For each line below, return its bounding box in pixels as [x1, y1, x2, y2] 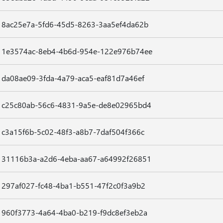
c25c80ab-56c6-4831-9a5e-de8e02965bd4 [1, 100, 151, 110]
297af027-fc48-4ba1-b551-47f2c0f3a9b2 [1, 180, 145, 191]
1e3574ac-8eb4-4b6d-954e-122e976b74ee [1, 46, 152, 56]
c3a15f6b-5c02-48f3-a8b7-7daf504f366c [1, 126, 144, 137]
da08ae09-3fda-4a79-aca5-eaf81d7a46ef [1, 73, 144, 83]
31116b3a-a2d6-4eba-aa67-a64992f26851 [1, 153, 151, 164]
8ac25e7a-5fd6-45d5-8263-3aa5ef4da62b [1, 19, 148, 29]
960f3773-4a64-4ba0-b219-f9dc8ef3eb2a [1, 207, 147, 218]
